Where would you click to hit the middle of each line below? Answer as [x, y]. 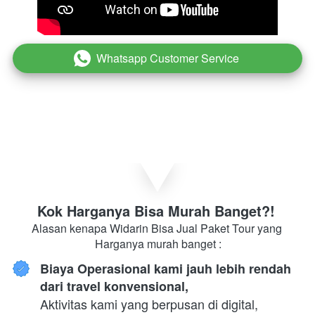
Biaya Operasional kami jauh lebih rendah [166, 268]
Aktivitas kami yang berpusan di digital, [149, 303]
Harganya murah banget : [158, 243]
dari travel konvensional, [114, 286]
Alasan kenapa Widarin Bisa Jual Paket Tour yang [156, 228]
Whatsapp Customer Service [167, 58]
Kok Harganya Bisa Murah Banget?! [158, 210]
